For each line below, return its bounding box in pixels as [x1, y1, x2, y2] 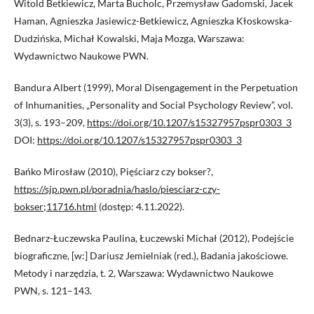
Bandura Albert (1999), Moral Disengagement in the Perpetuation [14, 81, 298, 94]
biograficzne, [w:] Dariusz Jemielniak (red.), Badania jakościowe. [14, 250, 288, 262]
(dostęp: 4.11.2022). [97, 200, 184, 213]
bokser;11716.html [14, 200, 97, 213]
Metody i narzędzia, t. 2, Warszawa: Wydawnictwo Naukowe [14, 267, 273, 280]
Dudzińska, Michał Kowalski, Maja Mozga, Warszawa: [14, 32, 245, 45]
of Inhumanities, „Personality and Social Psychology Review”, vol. [14, 99, 293, 111]
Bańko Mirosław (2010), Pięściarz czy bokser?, [14, 165, 213, 178]
